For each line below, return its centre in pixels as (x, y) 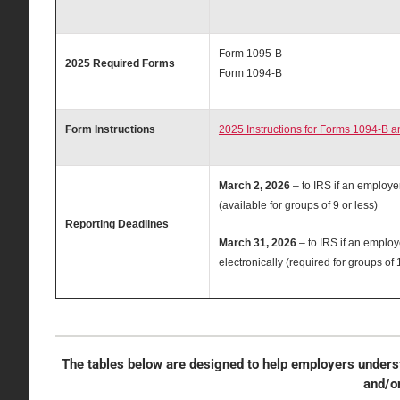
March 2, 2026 (254, 185)
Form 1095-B (250, 53)
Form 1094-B (250, 73)
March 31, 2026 (258, 242)
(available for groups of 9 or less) (298, 205)
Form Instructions (110, 129)
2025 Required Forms (120, 63)
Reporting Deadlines (117, 224)
